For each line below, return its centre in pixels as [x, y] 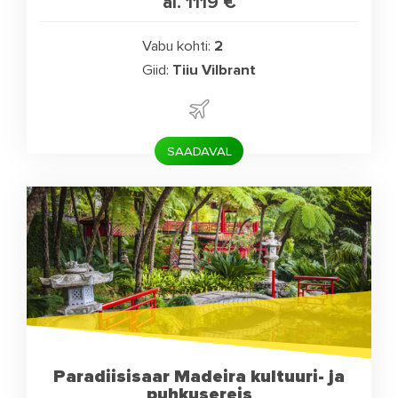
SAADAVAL [199, 151]
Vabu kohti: [177, 46]
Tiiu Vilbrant [214, 70]
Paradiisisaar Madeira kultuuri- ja [199, 376]
